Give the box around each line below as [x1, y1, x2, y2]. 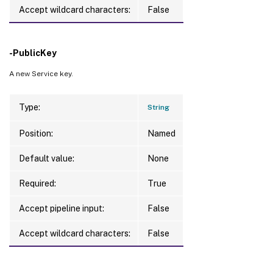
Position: [19, 128, 53, 138]
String [147, 102, 169, 112]
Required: [19, 178, 56, 188]
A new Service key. [9, 69, 73, 78]
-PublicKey [9, 48, 57, 58]
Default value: [19, 153, 74, 163]
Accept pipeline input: [19, 203, 104, 213]
